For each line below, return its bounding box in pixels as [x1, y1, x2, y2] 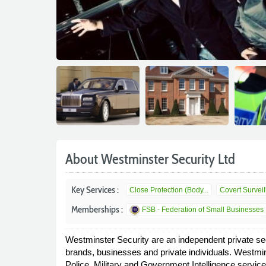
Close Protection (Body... [129, 186, 208, 194]
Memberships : [71, 204, 123, 215]
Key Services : [71, 184, 119, 195]
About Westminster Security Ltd [65, 150, 235, 167]
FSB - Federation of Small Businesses [141, 205, 264, 214]
